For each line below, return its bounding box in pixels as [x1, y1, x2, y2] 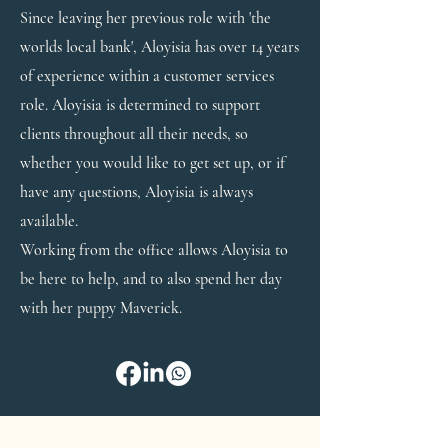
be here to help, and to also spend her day [20, 269, 282, 289]
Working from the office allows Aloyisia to [20, 240, 288, 260]
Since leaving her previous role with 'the [20, 8, 271, 28]
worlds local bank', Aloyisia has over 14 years [20, 37, 299, 57]
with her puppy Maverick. [20, 298, 186, 318]
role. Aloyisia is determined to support [20, 95, 260, 115]
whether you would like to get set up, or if [20, 153, 285, 173]
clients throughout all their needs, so [20, 124, 248, 144]
